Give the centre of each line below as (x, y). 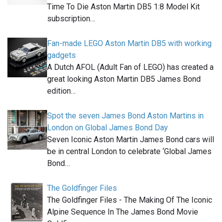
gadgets (61, 55)
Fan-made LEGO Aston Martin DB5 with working (129, 44)
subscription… (71, 19)
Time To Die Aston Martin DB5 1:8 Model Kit (123, 7)
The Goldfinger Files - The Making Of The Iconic (130, 200)
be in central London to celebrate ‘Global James (129, 152)
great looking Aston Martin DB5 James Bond (124, 79)
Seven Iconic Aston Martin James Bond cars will (131, 140)
